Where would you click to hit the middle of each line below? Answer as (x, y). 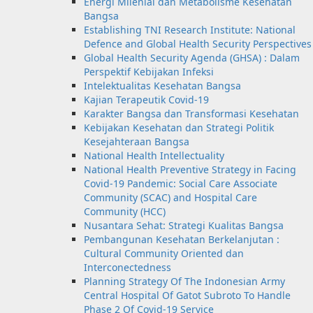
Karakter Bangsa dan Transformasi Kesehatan (191, 113)
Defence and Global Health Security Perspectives (198, 43)
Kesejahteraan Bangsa (137, 141)
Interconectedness (128, 267)
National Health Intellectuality (154, 155)
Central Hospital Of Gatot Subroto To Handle (187, 295)
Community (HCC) (125, 211)
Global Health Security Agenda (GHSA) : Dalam (192, 57)
